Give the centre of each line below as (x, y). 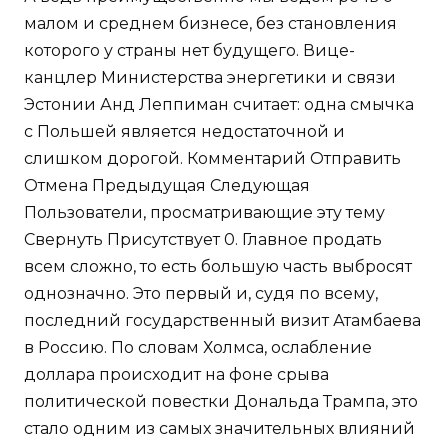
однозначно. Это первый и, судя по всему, (201, 294)
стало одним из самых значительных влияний (219, 429)
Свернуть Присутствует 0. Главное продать (203, 240)
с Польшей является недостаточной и (184, 132)
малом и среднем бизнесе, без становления (210, 24)
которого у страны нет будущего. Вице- (189, 51)
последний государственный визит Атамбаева (222, 321)
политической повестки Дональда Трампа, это (221, 402)
